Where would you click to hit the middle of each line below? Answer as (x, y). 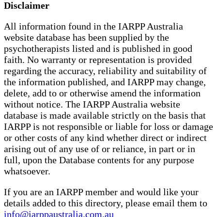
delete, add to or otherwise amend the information (102, 93)
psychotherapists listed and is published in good (98, 49)
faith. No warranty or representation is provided (98, 60)
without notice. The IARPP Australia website (92, 104)
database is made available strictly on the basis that (105, 116)
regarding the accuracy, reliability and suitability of (105, 71)
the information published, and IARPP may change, (105, 82)
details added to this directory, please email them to (106, 203)
